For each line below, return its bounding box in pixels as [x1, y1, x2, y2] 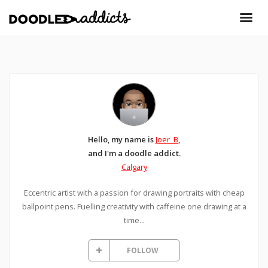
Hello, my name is [88, 134, 156, 145]
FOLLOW [126, 245, 159, 256]
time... [123, 215, 145, 226]
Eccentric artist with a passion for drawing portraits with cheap [23, 187, 245, 199]
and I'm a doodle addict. [87, 148, 181, 159]
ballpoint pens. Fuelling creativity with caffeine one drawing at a [22, 201, 246, 212]
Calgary [121, 162, 147, 173]
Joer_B [156, 134, 178, 145]
